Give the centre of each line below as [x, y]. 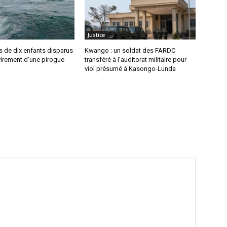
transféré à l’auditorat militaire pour [136, 60]
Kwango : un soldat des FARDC [130, 51]
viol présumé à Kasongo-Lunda [130, 69]
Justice [97, 35]
